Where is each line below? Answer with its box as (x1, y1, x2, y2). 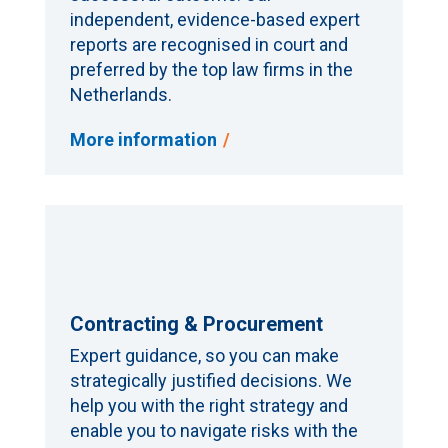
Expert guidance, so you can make (69, 345, 339, 366)
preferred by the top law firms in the (69, 59, 353, 80)
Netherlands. (69, 84, 172, 105)
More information (69, 129, 217, 150)
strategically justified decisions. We (69, 370, 352, 391)
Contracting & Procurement (69, 312, 323, 336)
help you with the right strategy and (69, 395, 348, 416)
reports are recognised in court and (69, 34, 348, 55)
